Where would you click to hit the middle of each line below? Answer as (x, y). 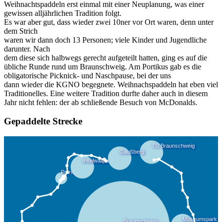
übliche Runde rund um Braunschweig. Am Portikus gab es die (103, 66)
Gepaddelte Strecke (43, 121)
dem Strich (21, 31)
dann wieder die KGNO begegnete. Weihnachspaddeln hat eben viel (111, 84)
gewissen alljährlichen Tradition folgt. (63, 13)
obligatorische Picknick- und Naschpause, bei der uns (87, 75)
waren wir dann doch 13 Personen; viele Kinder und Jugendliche (105, 40)
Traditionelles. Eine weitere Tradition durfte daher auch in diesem (106, 93)
